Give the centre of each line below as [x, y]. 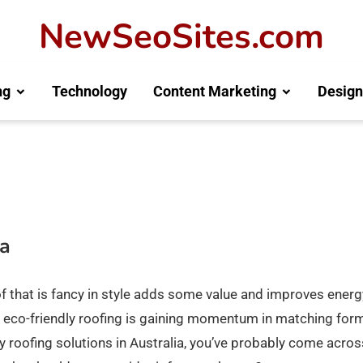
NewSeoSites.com [181, 37]
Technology [89, 91]
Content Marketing [214, 91]
